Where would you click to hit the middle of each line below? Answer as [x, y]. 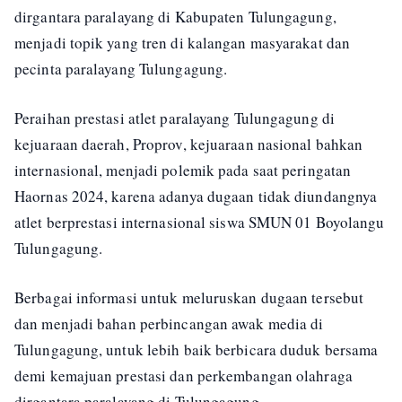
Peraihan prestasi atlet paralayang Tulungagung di [175, 118]
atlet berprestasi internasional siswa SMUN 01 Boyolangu [200, 222]
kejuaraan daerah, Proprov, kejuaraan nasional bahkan [189, 144]
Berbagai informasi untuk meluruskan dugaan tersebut [189, 297]
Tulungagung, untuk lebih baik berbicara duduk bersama [197, 350]
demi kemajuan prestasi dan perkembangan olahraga [184, 376]
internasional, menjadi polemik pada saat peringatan [183, 170]
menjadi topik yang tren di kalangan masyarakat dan [183, 43]
